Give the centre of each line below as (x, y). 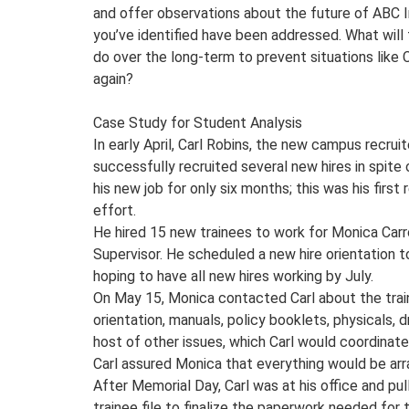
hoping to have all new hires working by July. (233, 276)
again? (113, 79)
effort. (115, 210)
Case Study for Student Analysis (198, 122)
